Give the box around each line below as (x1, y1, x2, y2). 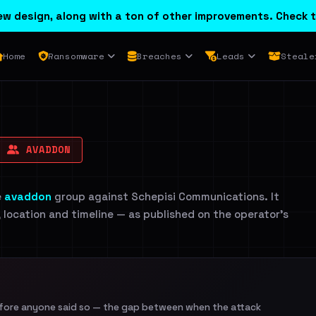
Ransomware (47, 49, 104, 63)
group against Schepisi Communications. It (51, 190, 279, 203)
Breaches (136, 49, 182, 63)
